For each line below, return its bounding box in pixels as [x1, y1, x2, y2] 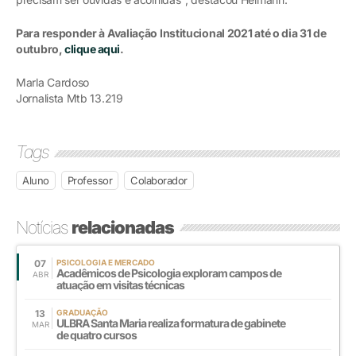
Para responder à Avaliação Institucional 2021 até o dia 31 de [16, 25, 327, 40]
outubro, [16, 41, 65, 56]
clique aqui [64, 41, 120, 56]
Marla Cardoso [16, 75, 90, 89]
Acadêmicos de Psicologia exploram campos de [56, 265, 281, 280]
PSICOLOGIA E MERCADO [56, 257, 155, 267]
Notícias [16, 216, 72, 238]
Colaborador [130, 173, 188, 187]
